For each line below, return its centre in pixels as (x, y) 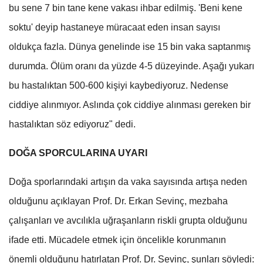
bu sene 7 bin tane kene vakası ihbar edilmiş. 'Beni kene (126, 8)
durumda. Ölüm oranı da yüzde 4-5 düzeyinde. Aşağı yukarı (131, 66)
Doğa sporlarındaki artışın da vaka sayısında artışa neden (128, 181)
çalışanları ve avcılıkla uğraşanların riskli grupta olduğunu (128, 220)
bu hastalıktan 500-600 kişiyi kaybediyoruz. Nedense (119, 85)
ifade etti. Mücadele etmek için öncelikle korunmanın (117, 240)
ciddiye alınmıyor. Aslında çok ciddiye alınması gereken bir (130, 104)
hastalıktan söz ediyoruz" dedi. (72, 124)
